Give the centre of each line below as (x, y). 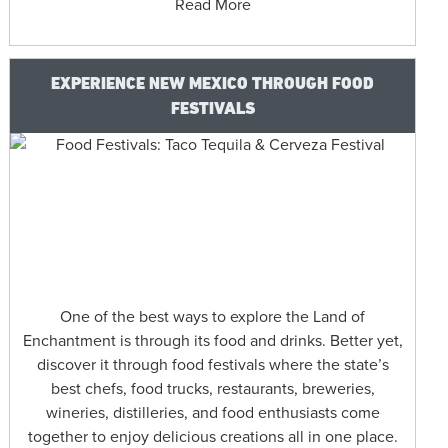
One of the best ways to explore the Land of (213, 317)
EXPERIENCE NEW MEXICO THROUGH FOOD (213, 83)
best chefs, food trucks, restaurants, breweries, (212, 389)
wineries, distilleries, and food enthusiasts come (212, 413)
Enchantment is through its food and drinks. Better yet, (212, 341)
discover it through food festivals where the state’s (212, 365)
